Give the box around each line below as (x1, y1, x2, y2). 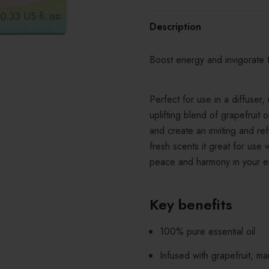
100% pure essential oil (160, 225, 255, 238)
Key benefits (150, 194, 232, 215)
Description (150, 20, 201, 34)
